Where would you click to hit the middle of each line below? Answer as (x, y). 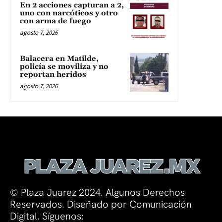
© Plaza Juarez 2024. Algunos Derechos (97, 193)
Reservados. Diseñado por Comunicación (101, 204)
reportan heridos (53, 75)
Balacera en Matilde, (59, 59)
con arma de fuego (55, 21)
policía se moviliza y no (64, 67)
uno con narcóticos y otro (69, 13)
